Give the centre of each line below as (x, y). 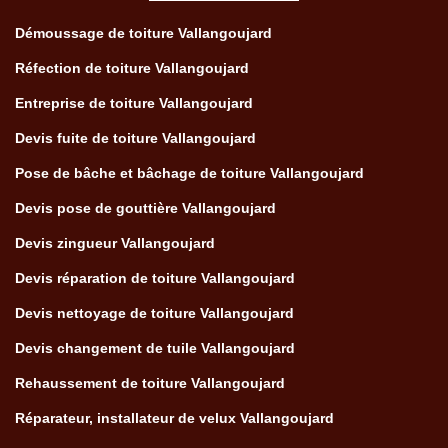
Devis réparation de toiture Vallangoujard (155, 278)
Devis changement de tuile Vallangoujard (155, 348)
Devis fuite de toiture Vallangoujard (135, 138)
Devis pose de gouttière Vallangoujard (145, 208)
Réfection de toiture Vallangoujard (132, 68)
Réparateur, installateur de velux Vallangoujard (174, 418)
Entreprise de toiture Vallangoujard (134, 103)
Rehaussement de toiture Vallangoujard (150, 383)
